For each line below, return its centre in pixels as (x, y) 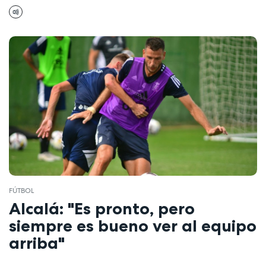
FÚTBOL (21, 190)
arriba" (37, 243)
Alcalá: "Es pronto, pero (102, 209)
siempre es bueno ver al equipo (133, 226)
